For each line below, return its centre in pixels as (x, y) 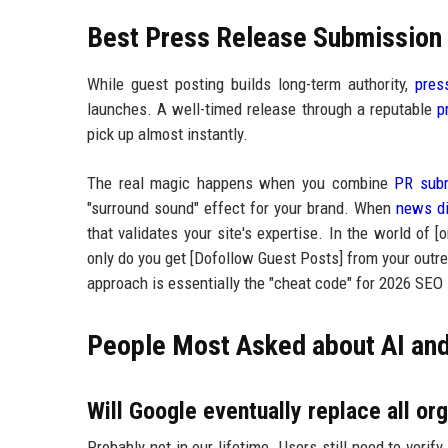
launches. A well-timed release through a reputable (262, 109)
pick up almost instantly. (167, 134)
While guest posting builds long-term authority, (251, 84)
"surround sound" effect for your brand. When (241, 208)
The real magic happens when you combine (241, 183)
